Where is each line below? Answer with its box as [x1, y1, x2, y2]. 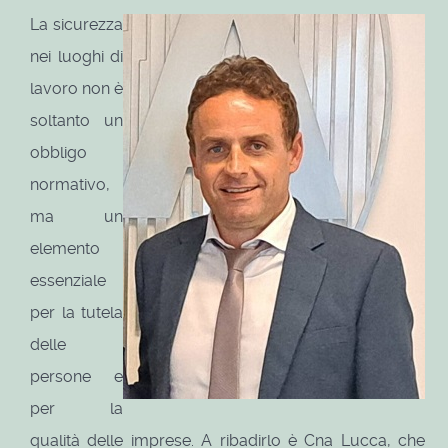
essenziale [30, 271, 106, 291]
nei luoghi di [30, 47, 124, 67]
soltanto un [30, 111, 124, 131]
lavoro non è [30, 79, 124, 99]
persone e [30, 367, 124, 387]
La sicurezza [30, 15, 124, 35]
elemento [30, 239, 100, 259]
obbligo [30, 143, 87, 163]
